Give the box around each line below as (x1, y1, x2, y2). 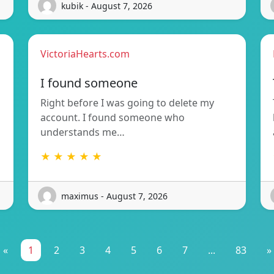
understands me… (40, 125, 125, 139)
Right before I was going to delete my (40, 96, 214, 110)
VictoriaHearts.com (40, 47, 130, 61)
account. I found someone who (40, 111, 185, 125)
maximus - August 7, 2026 (61, 190, 168, 202)
